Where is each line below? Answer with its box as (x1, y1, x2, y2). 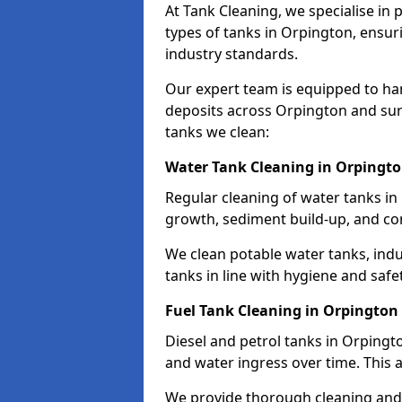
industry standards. (165, 44, 298, 64)
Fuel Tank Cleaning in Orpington (165, 301, 398, 320)
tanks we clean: (165, 122, 269, 142)
